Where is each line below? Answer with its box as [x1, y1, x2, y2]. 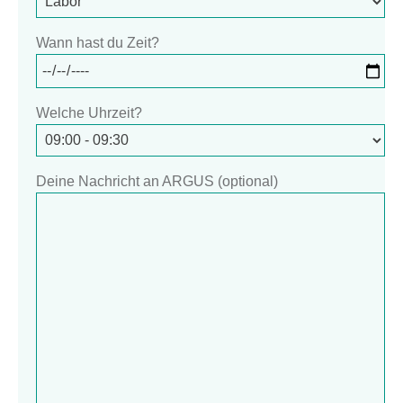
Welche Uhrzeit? [36, 104, 142, 121]
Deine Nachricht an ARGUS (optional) [36, 173, 278, 189]
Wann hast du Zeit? [36, 34, 159, 50]
